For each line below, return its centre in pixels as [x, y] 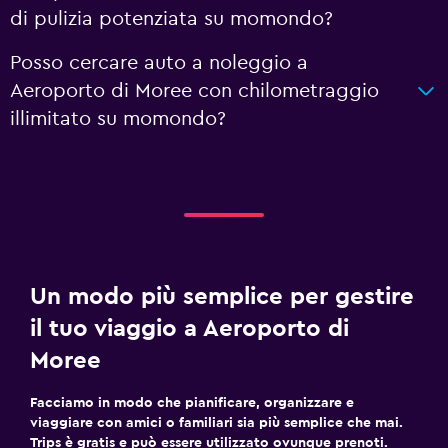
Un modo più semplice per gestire [222, 297]
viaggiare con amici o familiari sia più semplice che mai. [216, 423]
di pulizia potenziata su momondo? [171, 19]
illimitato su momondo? [118, 119]
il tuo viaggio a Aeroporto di [189, 329]
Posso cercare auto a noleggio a [159, 63]
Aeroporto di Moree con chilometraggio [194, 91]
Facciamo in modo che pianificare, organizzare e [192, 403]
